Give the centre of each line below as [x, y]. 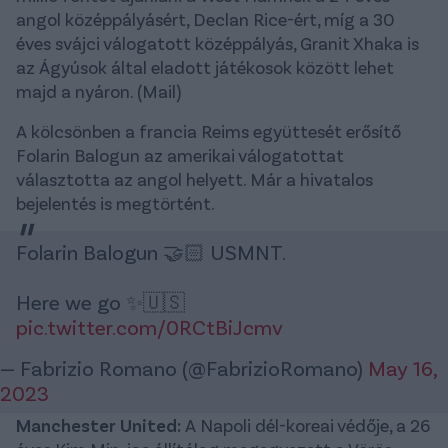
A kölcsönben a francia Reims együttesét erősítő [208, 131]
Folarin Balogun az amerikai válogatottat [180, 155]
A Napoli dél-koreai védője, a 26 [305, 425]
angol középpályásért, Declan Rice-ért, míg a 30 [205, 19]
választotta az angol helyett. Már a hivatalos [194, 179]
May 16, [402, 368]
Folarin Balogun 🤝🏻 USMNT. [151, 252]
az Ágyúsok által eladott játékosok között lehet [205, 67]
